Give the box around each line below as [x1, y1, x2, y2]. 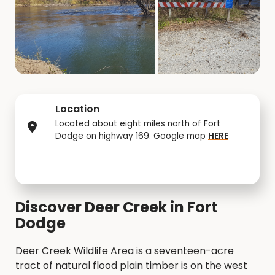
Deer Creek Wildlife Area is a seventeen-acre [15, 244, 234, 258]
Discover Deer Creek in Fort [15, 197, 217, 217]
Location [55, 102, 99, 116]
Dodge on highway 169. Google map [55, 130, 208, 142]
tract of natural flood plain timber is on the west [15, 258, 247, 273]
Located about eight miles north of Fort [55, 118, 220, 130]
